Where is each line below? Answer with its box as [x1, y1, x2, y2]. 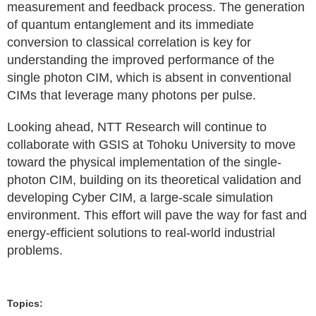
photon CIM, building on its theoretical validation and [7, 172, 301, 187]
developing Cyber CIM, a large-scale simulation [7, 190, 273, 205]
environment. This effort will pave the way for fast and [7, 207, 307, 222]
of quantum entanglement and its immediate [7, 17, 254, 32]
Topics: [7, 297, 43, 309]
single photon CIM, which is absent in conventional [7, 70, 291, 85]
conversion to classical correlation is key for [7, 35, 251, 49]
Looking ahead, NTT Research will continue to [7, 119, 267, 134]
